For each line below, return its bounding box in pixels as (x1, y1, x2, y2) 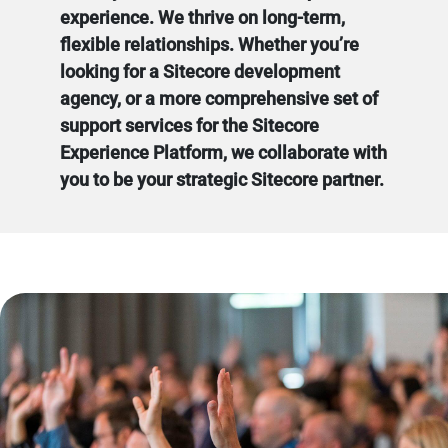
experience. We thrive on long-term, (60, 7, 345, 29)
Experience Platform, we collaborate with (60, 142, 387, 164)
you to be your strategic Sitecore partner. (60, 169, 384, 191)
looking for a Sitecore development (60, 61, 340, 83)
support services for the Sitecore (60, 115, 319, 137)
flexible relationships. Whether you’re (60, 34, 359, 56)
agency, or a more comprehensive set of (60, 88, 378, 110)
